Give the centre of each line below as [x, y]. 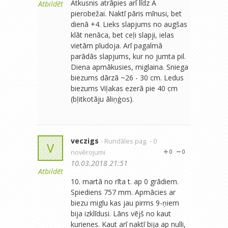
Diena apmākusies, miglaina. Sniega [130, 67]
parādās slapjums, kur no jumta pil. [128, 56]
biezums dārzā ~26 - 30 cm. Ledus [127, 77]
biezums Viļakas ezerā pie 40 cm [124, 88]
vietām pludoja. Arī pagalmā [117, 45]
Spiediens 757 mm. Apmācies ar [123, 192]
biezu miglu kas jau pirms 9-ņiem [125, 203]
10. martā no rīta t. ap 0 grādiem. [125, 181]
